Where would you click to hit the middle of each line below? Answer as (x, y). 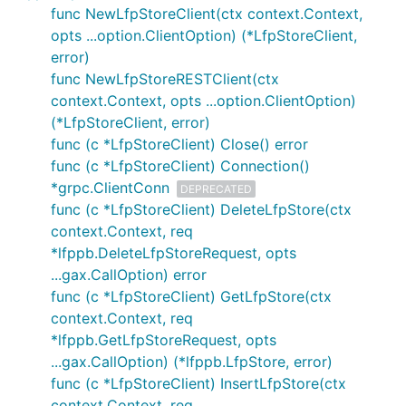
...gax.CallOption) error (129, 275)
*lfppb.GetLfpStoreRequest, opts (164, 340)
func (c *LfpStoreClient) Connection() (180, 166)
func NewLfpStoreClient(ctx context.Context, (207, 14)
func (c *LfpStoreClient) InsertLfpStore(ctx (198, 383)
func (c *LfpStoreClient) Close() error (179, 144)
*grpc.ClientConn (110, 188)
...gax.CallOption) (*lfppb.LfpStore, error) (192, 362)
